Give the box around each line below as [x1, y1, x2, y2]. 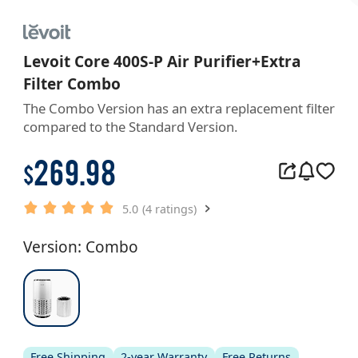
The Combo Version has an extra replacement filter [22, 99, 335, 118]
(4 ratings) [141, 201, 197, 217]
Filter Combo [22, 74, 121, 95]
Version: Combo [22, 236, 138, 257]
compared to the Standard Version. [22, 117, 237, 137]
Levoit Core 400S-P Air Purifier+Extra [22, 51, 301, 73]
